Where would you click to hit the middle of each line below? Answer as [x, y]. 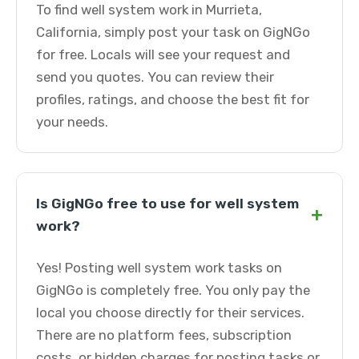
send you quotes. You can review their [155, 77]
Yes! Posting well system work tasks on [159, 268]
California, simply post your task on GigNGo [173, 32]
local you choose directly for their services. [170, 313]
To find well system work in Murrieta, [149, 10]
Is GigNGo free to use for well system [167, 204]
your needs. [72, 122]
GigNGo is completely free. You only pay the [173, 290]
